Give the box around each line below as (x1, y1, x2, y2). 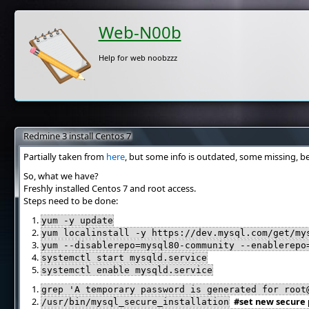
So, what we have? (23, 170, 99, 182)
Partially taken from (23, 150, 106, 163)
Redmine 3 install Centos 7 (23, 130, 131, 142)
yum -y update (41, 215, 114, 226)
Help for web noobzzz (98, 52, 177, 63)
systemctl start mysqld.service (41, 252, 208, 263)
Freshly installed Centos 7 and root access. (23, 182, 196, 195)
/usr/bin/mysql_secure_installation (41, 297, 230, 307)
